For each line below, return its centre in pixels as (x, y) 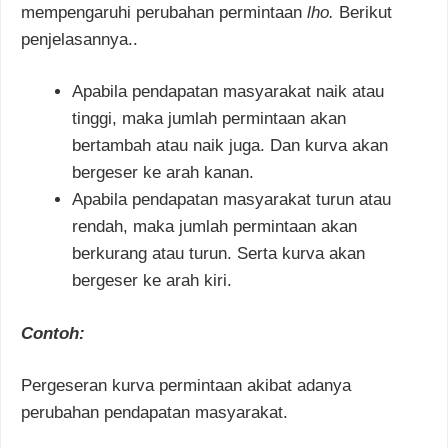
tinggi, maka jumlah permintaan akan (209, 119)
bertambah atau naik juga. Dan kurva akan (230, 146)
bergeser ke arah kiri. (152, 281)
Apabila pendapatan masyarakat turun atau (231, 200)
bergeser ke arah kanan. (163, 173)
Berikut (365, 12)
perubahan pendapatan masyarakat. (154, 413)
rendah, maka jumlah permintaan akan (214, 227)
